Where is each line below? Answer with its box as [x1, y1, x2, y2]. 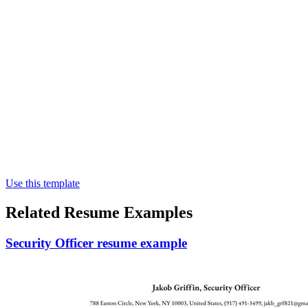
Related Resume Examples [5, 203, 192, 221]
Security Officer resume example [5, 235, 187, 250]
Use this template [5, 177, 80, 189]
